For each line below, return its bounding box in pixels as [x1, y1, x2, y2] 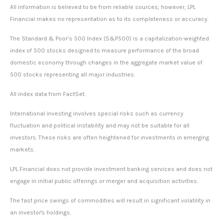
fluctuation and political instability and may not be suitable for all [10, 122, 189, 129]
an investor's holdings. [10, 209, 71, 216]
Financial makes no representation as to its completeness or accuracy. [10, 15, 208, 23]
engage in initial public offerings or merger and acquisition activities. [10, 177, 198, 185]
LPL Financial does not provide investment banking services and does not [10, 165, 212, 173]
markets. [10, 146, 34, 153]
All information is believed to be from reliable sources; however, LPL [10, 3, 195, 11]
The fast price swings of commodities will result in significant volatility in [10, 197, 210, 204]
